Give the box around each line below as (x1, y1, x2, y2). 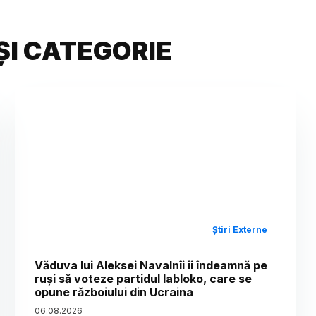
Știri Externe (212, 224, 268, 235)
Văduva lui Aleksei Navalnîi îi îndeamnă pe (35, 257, 268, 272)
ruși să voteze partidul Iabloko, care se (35, 271, 253, 286)
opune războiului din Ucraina (35, 284, 194, 299)
